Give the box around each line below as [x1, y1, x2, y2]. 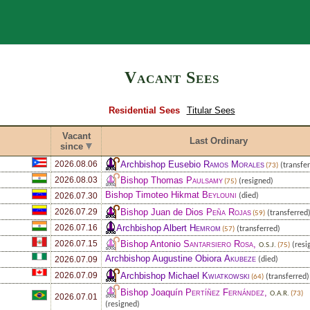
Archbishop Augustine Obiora [105, 253, 224, 264]
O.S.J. [259, 241, 276, 249]
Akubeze [224, 253, 256, 264]
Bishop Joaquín [120, 286, 185, 298]
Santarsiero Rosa [183, 238, 253, 249]
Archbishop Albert [116, 222, 190, 233]
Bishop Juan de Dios [120, 206, 206, 217]
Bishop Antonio [120, 238, 183, 249]
